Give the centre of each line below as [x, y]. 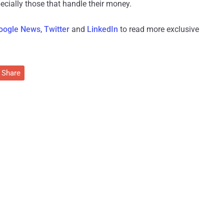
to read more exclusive [158, 29]
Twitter [57, 29]
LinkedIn [102, 29]
